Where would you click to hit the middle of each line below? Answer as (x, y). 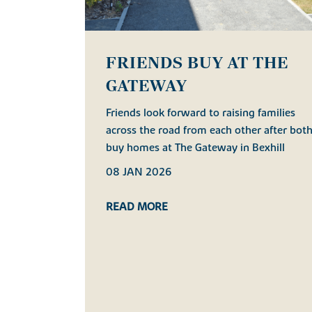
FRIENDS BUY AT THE (197, 63)
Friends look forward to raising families (201, 113)
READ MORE (137, 207)
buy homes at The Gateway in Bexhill (195, 148)
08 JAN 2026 (139, 172)
